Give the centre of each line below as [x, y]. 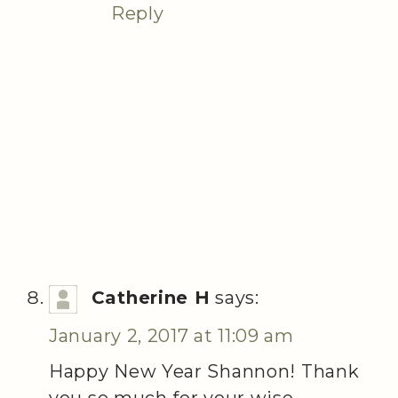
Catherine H [151, 297]
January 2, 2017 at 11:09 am [171, 335]
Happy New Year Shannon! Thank [204, 371]
